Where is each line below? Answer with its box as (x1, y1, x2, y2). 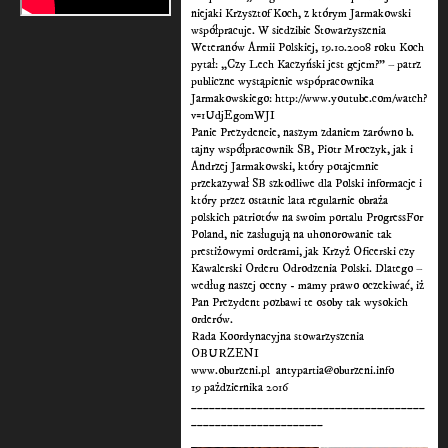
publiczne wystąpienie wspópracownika (191, 74, 375, 90)
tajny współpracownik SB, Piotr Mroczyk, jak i (191, 142, 414, 158)
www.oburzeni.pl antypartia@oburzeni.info (191, 363, 395, 379)
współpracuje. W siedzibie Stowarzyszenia (191, 23, 387, 39)
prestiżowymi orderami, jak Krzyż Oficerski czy (191, 244, 416, 260)
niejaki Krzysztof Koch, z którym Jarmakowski (191, 6, 412, 22)
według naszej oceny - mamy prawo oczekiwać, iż (191, 278, 425, 294)
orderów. (191, 312, 234, 328)
